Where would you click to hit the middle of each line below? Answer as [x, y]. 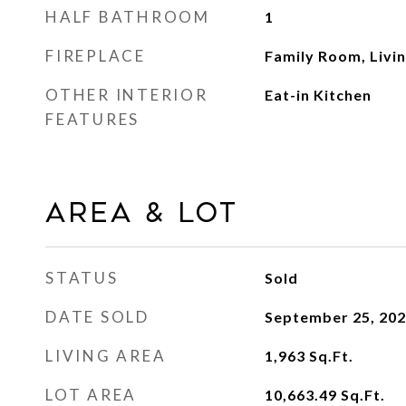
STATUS [82, 278]
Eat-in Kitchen [318, 95]
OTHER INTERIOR [127, 95]
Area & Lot [142, 213]
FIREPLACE [96, 56]
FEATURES [92, 119]
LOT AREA [91, 395]
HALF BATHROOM [128, 17]
